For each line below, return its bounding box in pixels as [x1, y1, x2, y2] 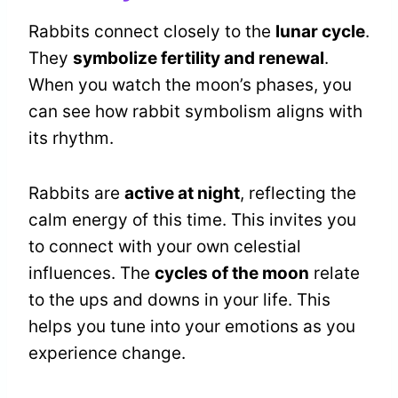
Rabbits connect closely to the [28, 21, 275, 43]
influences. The [28, 263, 155, 284]
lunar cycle [275, 21, 365, 43]
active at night [124, 183, 240, 204]
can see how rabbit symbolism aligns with [28, 101, 362, 123]
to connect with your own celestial [28, 236, 301, 258]
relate [309, 263, 360, 284]
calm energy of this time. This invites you [28, 210, 356, 231]
